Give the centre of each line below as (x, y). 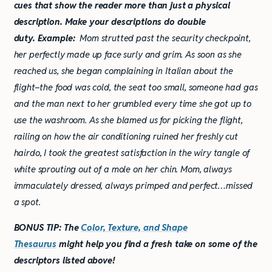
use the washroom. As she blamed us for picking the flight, (128, 120)
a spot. (27, 202)
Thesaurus (35, 244)
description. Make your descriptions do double (110, 22)
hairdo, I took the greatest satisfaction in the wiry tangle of (132, 153)
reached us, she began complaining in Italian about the (123, 71)
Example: (56, 38)
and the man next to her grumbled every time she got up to (132, 104)
